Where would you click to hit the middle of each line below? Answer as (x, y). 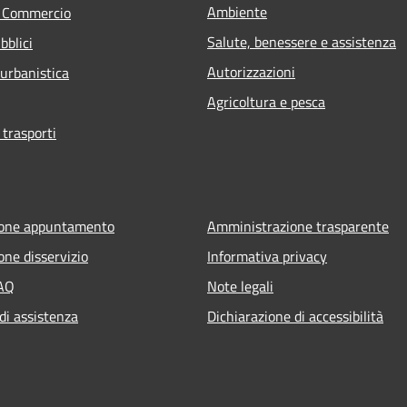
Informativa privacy (267, 256)
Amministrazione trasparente (298, 226)
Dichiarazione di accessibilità (295, 316)
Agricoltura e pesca (266, 101)
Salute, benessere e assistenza (302, 41)
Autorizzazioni (251, 71)
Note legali (240, 286)
